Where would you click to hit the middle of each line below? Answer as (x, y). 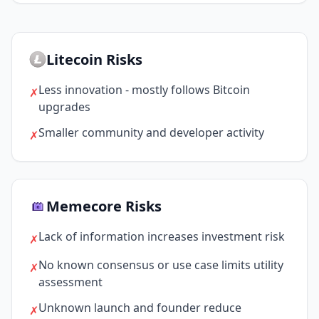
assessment (70, 282)
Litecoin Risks (94, 59)
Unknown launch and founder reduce (140, 308)
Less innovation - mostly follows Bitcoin (144, 90)
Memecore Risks (104, 206)
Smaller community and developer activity (151, 132)
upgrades (64, 107)
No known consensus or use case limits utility (161, 265)
